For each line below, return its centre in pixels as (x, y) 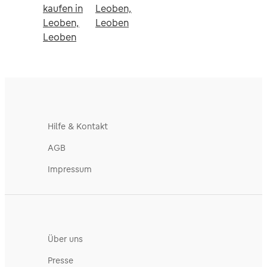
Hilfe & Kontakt (78, 126)
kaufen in (63, 8)
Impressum (70, 169)
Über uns (65, 239)
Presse (60, 260)
